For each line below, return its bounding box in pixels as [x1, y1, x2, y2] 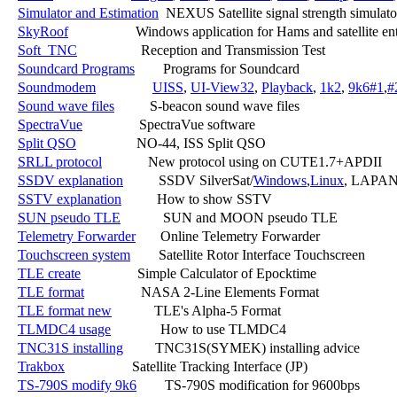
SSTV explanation [18, 191, 121, 206]
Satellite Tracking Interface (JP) [65, 358, 307, 374]
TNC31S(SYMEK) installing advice [123, 339, 360, 355]
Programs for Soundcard [135, 60, 300, 76]
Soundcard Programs [18, 60, 135, 76]
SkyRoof [18, 23, 68, 39]
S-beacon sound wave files [114, 97, 300, 113]
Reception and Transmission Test [77, 42, 325, 58]
